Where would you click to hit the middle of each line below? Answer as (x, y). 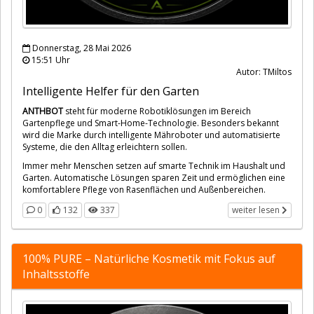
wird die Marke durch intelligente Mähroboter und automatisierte (151, 135)
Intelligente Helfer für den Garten (111, 91)
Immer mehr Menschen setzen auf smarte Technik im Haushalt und (154, 165)
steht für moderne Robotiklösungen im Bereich (157, 111)
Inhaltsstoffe (56, 274)
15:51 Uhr (50, 60)
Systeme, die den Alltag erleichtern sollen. (105, 146)
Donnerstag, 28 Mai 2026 (81, 48)
